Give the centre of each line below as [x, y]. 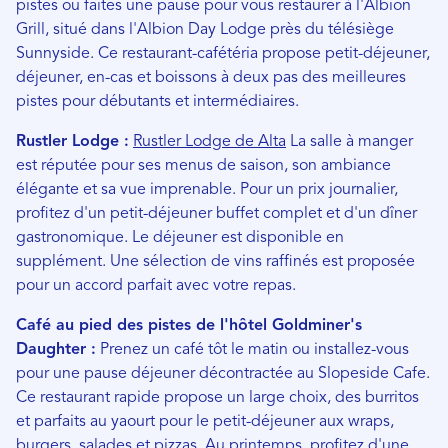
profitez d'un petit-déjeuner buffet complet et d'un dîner [216, 213]
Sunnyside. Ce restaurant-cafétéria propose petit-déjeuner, [223, 53]
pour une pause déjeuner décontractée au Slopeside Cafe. [223, 373]
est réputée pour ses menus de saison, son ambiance [203, 165]
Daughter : [56, 349]
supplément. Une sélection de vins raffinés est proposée [215, 261]
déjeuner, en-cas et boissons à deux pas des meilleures [211, 77]
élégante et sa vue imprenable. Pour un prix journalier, [207, 189]
